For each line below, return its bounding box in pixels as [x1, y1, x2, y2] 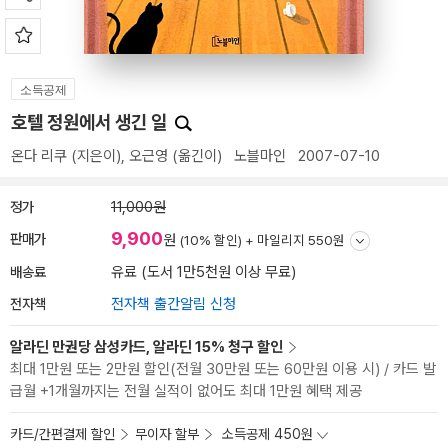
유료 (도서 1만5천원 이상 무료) [111, 263, 296, 281]
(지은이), [67, 147, 129, 165]
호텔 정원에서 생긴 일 [11, 111, 171, 134]
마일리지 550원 [257, 232, 345, 248]
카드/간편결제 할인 [10, 426, 115, 442]
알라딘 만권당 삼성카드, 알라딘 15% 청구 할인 [10, 338, 283, 356]
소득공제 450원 [222, 426, 313, 442]
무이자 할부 [135, 426, 199, 442]
